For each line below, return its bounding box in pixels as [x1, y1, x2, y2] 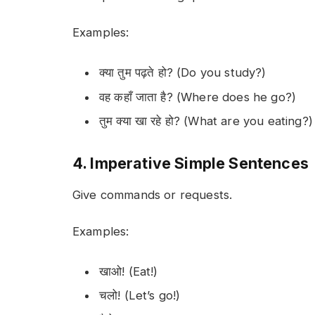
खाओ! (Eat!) [99, 264, 158, 279]
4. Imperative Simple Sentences [72, 153, 309, 172]
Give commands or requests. [72, 187, 233, 202]
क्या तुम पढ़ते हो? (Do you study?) [99, 65, 266, 80]
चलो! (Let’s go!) [99, 288, 181, 303]
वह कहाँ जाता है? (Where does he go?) [99, 89, 297, 104]
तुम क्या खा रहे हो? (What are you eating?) [99, 113, 313, 128]
